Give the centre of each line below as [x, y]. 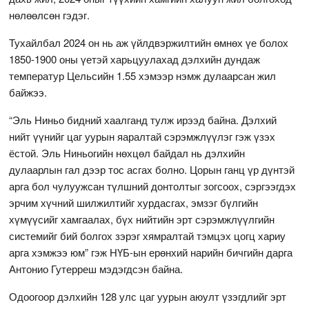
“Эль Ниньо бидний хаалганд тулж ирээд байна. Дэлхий [143, 119]
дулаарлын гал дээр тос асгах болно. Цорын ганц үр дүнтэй [152, 169]
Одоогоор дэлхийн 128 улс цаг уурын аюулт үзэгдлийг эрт [148, 296]
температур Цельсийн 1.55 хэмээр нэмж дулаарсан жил [143, 75]
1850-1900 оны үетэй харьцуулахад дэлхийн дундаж [135, 59]
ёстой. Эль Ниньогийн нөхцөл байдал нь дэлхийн [127, 152]
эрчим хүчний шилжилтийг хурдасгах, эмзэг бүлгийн [134, 202]
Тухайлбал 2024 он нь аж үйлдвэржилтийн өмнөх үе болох [149, 42]
